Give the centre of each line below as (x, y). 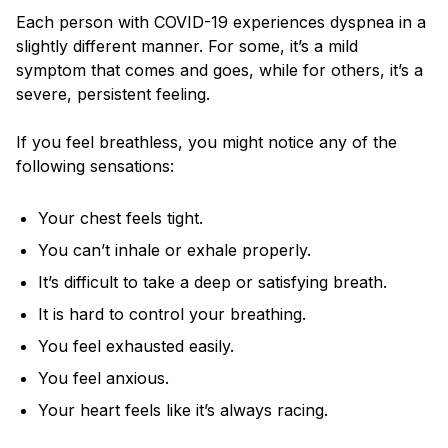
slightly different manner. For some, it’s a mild (187, 46)
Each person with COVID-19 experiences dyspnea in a (221, 22)
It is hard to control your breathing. (172, 314)
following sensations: (95, 166)
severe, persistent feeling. (118, 94)
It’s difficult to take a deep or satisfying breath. (213, 282)
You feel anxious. (106, 378)
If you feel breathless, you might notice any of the (206, 142)
